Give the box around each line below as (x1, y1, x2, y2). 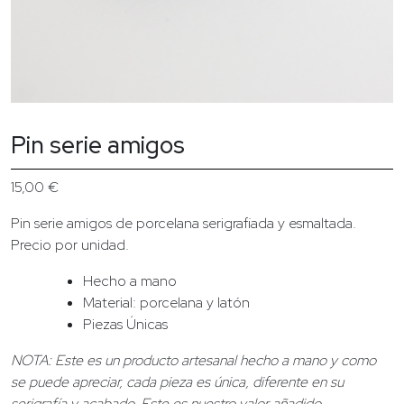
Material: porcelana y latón (83, 293, 250, 312)
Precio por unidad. (11, 235, 129, 254)
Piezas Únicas (83, 315, 168, 334)
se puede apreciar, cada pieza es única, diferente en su (11, 372, 344, 391)
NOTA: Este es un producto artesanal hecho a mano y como (11, 351, 376, 370)
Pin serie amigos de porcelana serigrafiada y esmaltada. (11, 214, 356, 233)
